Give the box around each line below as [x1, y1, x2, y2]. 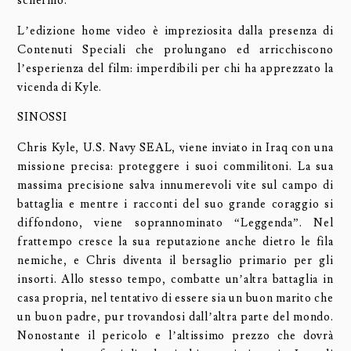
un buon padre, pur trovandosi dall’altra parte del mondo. [17, 309, 334, 325]
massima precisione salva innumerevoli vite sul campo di [17, 178, 334, 194]
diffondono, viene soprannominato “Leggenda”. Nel [17, 215, 334, 231]
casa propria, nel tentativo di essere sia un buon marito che [17, 291, 334, 306]
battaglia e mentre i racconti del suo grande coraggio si [17, 197, 334, 212]
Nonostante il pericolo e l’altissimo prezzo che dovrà [17, 328, 334, 344]
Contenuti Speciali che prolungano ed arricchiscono [17, 42, 334, 57]
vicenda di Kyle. [17, 79, 103, 95]
